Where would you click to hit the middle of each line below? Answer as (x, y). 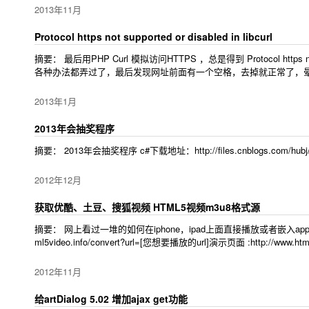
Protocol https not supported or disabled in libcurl (153, 37)
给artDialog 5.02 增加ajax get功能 (111, 299)
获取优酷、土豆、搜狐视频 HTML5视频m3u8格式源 (147, 207)
